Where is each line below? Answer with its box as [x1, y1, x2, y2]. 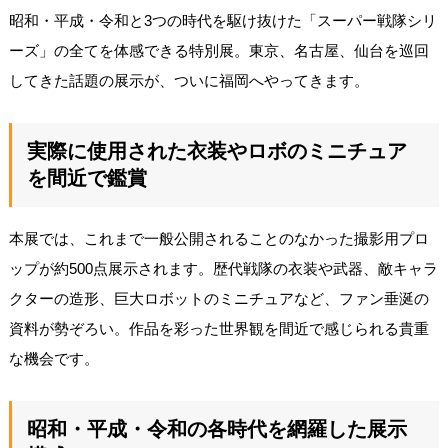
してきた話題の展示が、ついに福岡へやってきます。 [8, 71, 369, 89]
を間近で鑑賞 [26, 166, 147, 189]
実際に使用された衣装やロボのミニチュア [26, 139, 407, 162]
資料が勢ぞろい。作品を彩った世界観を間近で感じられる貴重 [8, 319, 429, 337]
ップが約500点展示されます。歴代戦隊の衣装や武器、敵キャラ [8, 259, 438, 277]
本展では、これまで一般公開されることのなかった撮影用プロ [8, 229, 429, 247]
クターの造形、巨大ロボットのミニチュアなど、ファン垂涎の [8, 289, 429, 307]
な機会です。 [8, 349, 99, 367]
